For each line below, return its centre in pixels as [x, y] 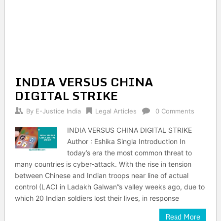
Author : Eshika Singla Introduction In [127, 141]
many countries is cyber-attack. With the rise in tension [103, 164]
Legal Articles [116, 111]
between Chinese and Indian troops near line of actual [101, 175]
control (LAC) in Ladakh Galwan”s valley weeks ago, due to [110, 187]
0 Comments [175, 111]
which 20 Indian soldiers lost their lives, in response [97, 198]
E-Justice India [58, 111]
